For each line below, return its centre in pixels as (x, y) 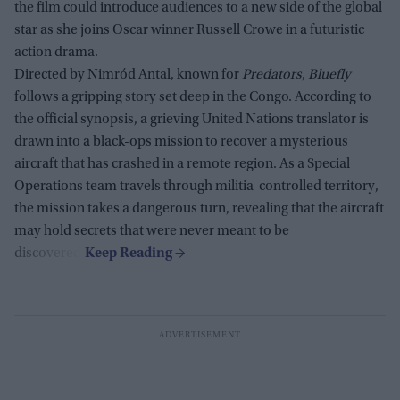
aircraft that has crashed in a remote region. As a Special (182, 164)
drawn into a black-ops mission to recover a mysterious (181, 142)
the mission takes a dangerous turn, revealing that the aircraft (199, 208)
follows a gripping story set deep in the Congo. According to (193, 97)
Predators (272, 75)
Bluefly (329, 75)
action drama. (56, 52)
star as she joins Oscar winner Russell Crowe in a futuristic (189, 30)
